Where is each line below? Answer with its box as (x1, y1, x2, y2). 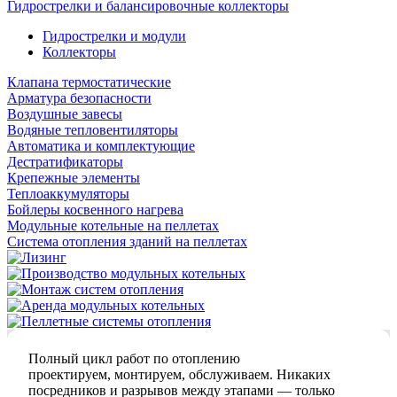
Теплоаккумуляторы (7, 186, 129, 201)
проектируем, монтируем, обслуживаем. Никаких (28, 367, 331, 382)
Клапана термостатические (7, 74, 171, 90)
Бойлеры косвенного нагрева (7, 202, 183, 217)
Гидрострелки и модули (43, 28, 186, 43)
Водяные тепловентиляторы (7, 122, 178, 137)
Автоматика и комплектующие (7, 138, 195, 153)
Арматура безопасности (7, 90, 152, 105)
